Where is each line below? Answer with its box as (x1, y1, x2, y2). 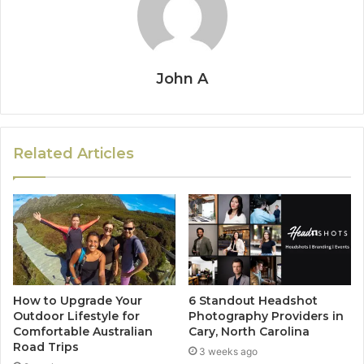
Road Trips (13, 340, 79, 355)
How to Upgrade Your (13, 293, 142, 309)
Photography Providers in (188, 309, 344, 324)
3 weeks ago (199, 345, 258, 358)
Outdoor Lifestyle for (13, 309, 140, 324)
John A (156, 69, 208, 88)
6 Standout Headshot (188, 293, 318, 309)
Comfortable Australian (13, 324, 153, 340)
